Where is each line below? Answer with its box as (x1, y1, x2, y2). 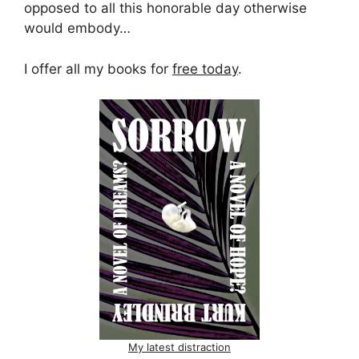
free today (172, 60, 238, 77)
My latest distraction (128, 341, 231, 354)
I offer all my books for (24, 60, 172, 77)
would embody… (24, 20, 131, 37)
